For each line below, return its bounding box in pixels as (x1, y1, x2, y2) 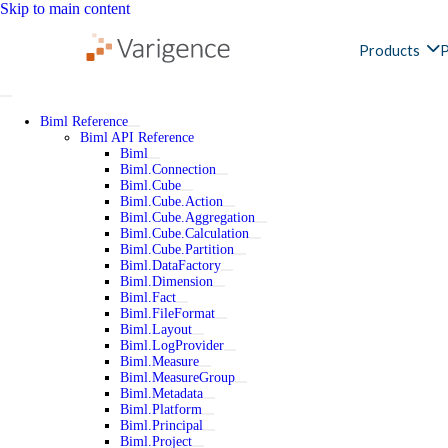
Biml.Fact (120, 290, 176, 305)
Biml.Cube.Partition (120, 242, 234, 257)
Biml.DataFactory (120, 258, 221, 273)
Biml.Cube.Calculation (120, 226, 249, 241)
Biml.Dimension (120, 274, 213, 289)
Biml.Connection (120, 162, 216, 177)
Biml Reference (40, 114, 128, 129)
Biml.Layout (120, 322, 192, 337)
